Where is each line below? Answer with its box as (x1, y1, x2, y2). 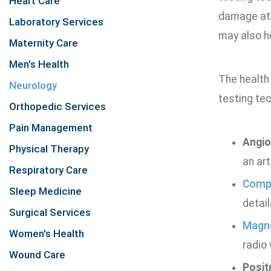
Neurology (9, 79, 57, 91)
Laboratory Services (9, 16, 103, 28)
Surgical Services (9, 206, 91, 218)
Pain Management (9, 122, 93, 134)
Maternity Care (9, 37, 78, 49)
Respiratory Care (9, 164, 88, 176)
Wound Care (9, 249, 65, 261)
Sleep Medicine (9, 185, 82, 197)
